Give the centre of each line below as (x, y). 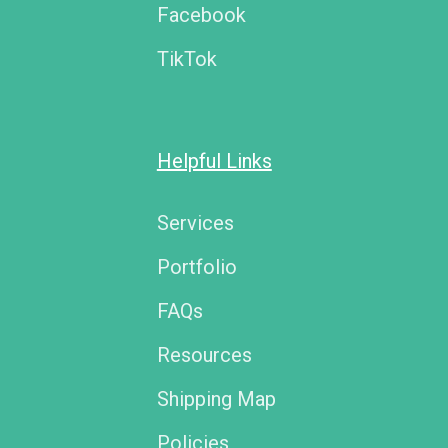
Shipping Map (216, 398)
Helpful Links (214, 160)
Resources (204, 354)
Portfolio (196, 266)
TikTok (186, 58)
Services (195, 222)
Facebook (201, 14)
